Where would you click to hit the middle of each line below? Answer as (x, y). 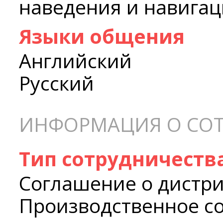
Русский (56, 83)
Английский (75, 61)
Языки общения (102, 36)
